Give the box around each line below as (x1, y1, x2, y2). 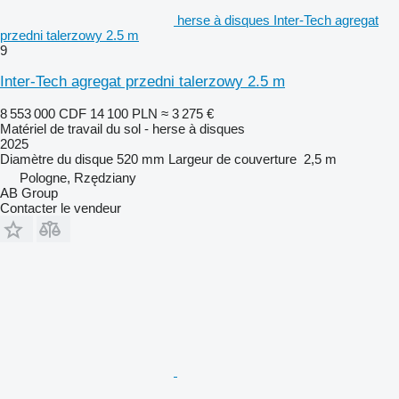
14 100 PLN (90, 105, 158, 121)
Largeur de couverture (168, 151, 297, 167)
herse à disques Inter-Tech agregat (177, 12, 379, 28)
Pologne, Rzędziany (20, 169, 136, 185)
